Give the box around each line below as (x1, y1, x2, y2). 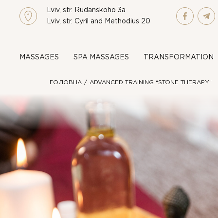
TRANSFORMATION (143, 54, 214, 60)
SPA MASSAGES (73, 54, 129, 60)
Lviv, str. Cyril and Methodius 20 (47, 18, 151, 24)
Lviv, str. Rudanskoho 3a (47, 7, 126, 13)
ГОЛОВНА (50, 80, 82, 85)
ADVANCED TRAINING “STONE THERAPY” (90, 80, 212, 85)
